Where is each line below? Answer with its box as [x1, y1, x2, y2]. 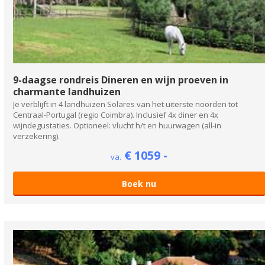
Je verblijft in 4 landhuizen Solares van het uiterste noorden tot [13, 99, 238, 110]
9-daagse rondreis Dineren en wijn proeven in [13, 73, 228, 87]
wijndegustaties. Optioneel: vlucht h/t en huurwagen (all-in [13, 120, 221, 131]
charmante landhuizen [13, 85, 121, 99]
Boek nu [122, 178, 157, 190]
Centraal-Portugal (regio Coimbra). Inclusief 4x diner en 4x [13, 109, 218, 121]
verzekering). [13, 131, 60, 142]
